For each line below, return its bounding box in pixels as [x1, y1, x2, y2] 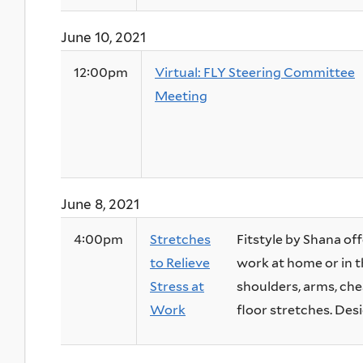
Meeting [155, 88, 207, 105]
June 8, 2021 [61, 196, 139, 213]
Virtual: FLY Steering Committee [155, 65, 355, 81]
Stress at [150, 279, 204, 295]
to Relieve [150, 255, 210, 271]
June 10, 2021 [61, 29, 146, 46]
